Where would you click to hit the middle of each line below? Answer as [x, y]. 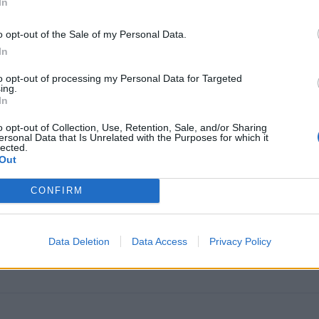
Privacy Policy [240, 241]
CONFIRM [57, 190]
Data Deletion [79, 241]
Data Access [159, 241]
